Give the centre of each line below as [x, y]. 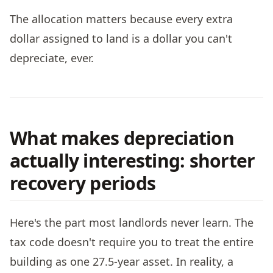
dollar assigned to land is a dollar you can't [121, 38]
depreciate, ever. [52, 58]
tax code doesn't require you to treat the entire [132, 242]
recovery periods [83, 183]
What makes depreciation [122, 138]
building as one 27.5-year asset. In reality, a [122, 262]
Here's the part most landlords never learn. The [132, 223]
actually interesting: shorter [133, 160]
